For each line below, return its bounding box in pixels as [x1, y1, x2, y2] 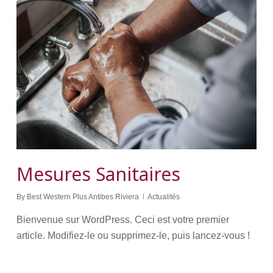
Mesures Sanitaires [16, 161, 180, 187]
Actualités [147, 193, 180, 202]
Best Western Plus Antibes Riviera [26, 193, 139, 202]
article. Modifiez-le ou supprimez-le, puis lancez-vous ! [16, 230, 250, 241]
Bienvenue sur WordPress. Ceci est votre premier [16, 214, 229, 225]
